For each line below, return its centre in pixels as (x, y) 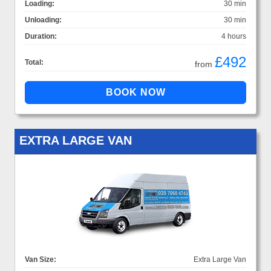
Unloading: (43, 20)
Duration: (41, 36)
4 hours (234, 36)
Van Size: (41, 259)
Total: (34, 62)
